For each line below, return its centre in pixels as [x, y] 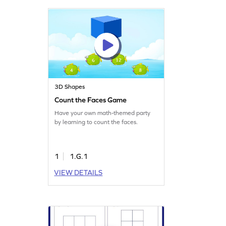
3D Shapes [70, 87]
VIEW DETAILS [78, 172]
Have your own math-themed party [103, 113]
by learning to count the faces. [96, 122]
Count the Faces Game [91, 100]
